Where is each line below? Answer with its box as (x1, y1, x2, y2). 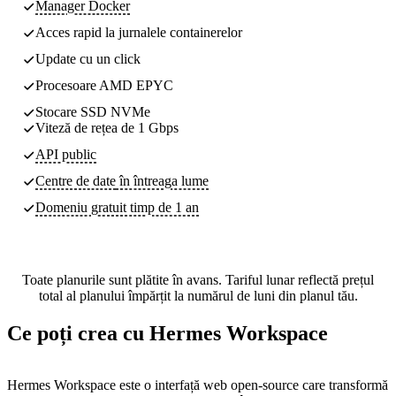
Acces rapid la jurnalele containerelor (35, 24, 242, 40)
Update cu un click (35, 50, 141, 66)
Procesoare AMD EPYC (35, 77, 173, 93)
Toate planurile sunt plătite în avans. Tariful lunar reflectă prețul (22, 271, 374, 287)
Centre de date (35, 172, 116, 188)
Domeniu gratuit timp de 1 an (35, 199, 199, 215)
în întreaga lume (116, 172, 209, 188)
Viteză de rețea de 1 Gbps (35, 119, 179, 135)
